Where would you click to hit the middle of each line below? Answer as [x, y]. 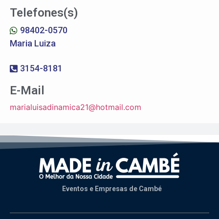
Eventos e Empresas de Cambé [112, 189]
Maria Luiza [33, 44]
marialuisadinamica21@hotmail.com [76, 107]
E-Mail [27, 91]
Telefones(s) [44, 13]
